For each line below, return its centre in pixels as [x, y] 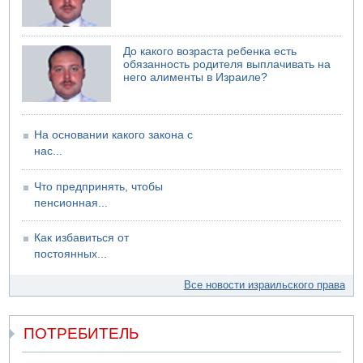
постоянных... [71, 254]
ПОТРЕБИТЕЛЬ [81, 333]
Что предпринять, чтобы [99, 186]
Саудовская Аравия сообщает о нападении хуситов [163, 15]
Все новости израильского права [264, 285]
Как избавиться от [82, 238]
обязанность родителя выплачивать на [227, 65]
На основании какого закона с [114, 135]
